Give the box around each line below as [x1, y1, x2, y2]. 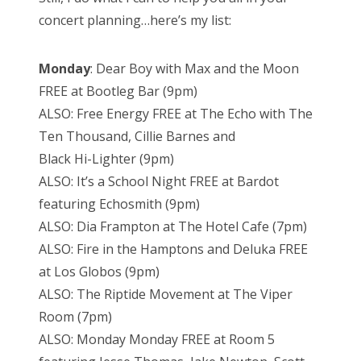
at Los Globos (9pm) [39, 263, 160, 281]
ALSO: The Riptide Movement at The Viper [39, 285, 293, 304]
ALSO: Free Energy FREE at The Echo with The [39, 105, 313, 123]
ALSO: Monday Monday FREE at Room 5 [39, 330, 275, 349]
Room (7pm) [39, 308, 112, 326]
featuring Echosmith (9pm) [39, 195, 200, 214]
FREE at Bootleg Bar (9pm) [39, 82, 197, 101]
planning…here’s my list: [87, 11, 231, 30]
